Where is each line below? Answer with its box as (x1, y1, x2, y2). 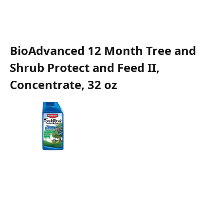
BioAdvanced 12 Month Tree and (10, 42, 196, 59)
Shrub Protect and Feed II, (10, 59, 160, 76)
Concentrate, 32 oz (10, 76, 117, 93)
